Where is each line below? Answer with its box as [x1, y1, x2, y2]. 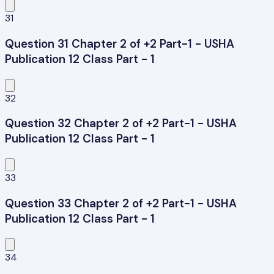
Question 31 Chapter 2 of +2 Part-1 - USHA [5, 35, 234, 51]
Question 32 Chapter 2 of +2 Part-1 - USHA [5, 116, 237, 131]
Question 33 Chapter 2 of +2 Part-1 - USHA [5, 195, 237, 211]
